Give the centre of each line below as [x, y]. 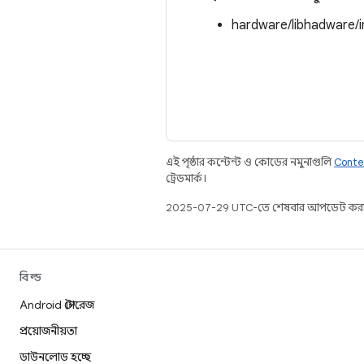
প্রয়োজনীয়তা [48, 331]
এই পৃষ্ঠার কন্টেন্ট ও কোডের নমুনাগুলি [250, 162]
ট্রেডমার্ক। [186, 178]
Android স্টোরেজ [57, 305]
